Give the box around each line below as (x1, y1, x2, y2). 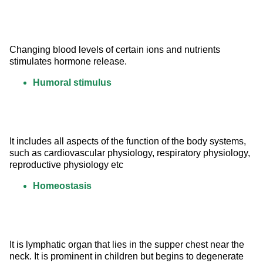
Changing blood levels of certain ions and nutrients (9, 45, 222, 55)
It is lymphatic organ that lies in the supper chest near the (9, 240, 247, 250)
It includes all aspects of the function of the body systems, (9, 136, 248, 147)
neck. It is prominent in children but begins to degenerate (9, 251, 246, 262)
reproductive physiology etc (9, 160, 123, 170)
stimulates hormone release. (9, 56, 127, 67)
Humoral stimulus (33, 77, 112, 88)
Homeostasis (33, 181, 92, 191)
